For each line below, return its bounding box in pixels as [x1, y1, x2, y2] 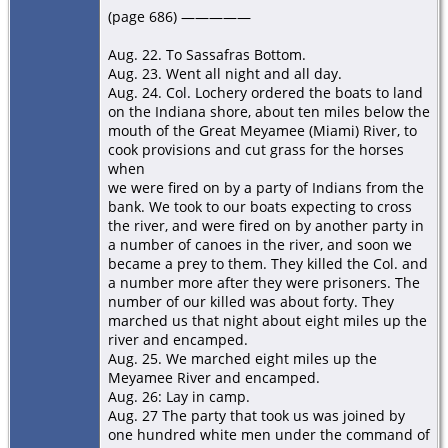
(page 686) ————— [108, 6, 251, 26]
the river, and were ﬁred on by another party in [108, 215, 424, 235]
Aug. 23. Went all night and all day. [108, 63, 342, 83]
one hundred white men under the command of [108, 424, 430, 444]
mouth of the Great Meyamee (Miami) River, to [108, 120, 417, 140]
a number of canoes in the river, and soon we [108, 234, 412, 254]
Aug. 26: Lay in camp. [108, 386, 250, 406]
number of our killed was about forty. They [108, 291, 394, 311]
